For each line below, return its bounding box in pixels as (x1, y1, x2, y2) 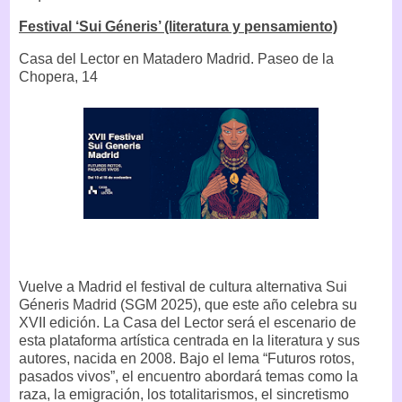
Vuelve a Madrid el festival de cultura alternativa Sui (19, 279, 347, 295)
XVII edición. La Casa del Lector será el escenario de (19, 315, 356, 331)
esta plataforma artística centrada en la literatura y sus (19, 333, 360, 349)
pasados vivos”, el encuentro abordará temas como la (19, 369, 358, 385)
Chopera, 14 (19, 68, 98, 84)
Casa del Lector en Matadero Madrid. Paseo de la (19, 50, 334, 66)
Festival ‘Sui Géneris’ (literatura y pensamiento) (19, 18, 337, 34)
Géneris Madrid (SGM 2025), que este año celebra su (19, 297, 357, 313)
